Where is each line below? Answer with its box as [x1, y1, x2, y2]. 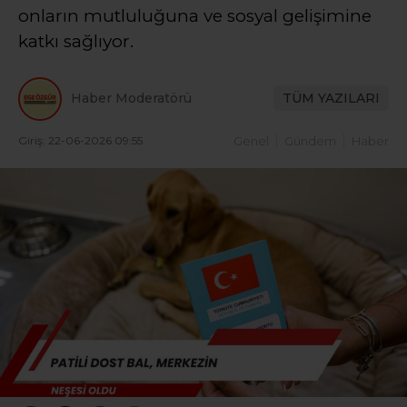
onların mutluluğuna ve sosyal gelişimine [18, 5, 372, 26]
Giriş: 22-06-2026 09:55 [18, 133, 143, 147]
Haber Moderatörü [71, 90, 192, 107]
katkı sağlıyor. [18, 31, 134, 52]
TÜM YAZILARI [283, 90, 380, 107]
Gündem [284, 133, 336, 148]
